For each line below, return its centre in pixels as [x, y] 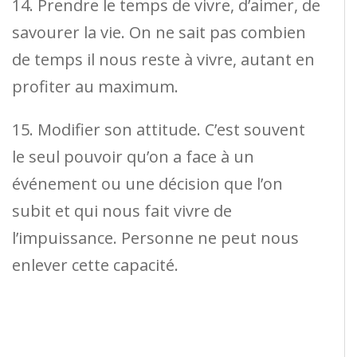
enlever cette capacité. [95, 265]
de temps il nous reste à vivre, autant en [163, 60]
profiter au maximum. [95, 87]
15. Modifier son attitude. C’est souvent [159, 130]
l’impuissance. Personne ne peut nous [155, 238]
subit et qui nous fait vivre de [122, 211]
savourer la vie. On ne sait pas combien [159, 33]
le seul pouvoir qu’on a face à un [133, 157]
